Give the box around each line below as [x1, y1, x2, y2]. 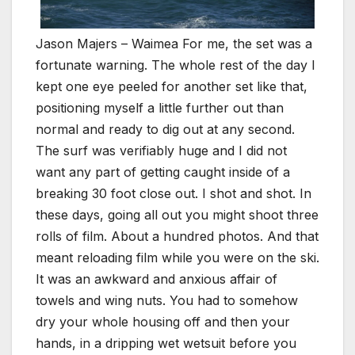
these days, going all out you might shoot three [36, 207, 319, 223]
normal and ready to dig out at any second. [36, 121, 295, 138]
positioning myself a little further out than [36, 100, 284, 116]
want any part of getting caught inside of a [36, 164, 290, 181]
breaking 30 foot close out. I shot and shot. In [36, 185, 311, 202]
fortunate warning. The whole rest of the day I [36, 57, 315, 74]
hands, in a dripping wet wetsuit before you [36, 335, 296, 352]
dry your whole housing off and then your [36, 314, 290, 330]
